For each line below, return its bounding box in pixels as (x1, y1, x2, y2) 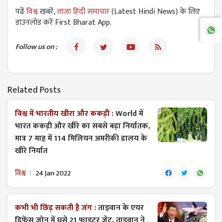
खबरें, (40, 4, 57, 18)
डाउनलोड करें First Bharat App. (15, 15, 111, 29)
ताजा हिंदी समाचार (57, 4, 110, 18)
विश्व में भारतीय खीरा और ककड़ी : (15, 107, 115, 120)
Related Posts (7, 82, 61, 98)
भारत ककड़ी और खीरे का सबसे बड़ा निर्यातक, (15, 119, 150, 133)
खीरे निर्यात (15, 144, 48, 158)
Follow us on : (15, 40, 57, 53)
